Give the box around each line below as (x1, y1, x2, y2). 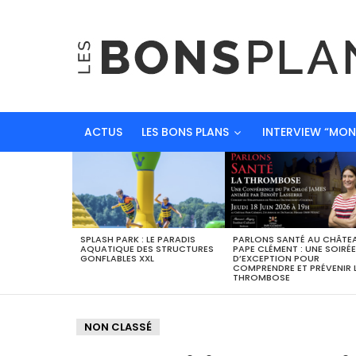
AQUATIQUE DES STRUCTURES (79, 242, 214, 255)
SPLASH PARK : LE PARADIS (79, 232, 195, 246)
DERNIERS (72, 157, 117, 170)
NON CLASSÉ (84, 319, 152, 335)
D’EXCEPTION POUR (232, 251, 319, 265)
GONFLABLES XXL (79, 251, 154, 265)
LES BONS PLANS (141, 124, 229, 140)
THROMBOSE (232, 270, 290, 284)
